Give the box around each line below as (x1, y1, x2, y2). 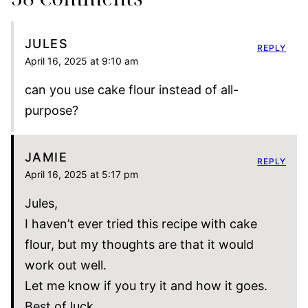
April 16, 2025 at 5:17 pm (25, 168, 138, 180)
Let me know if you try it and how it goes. (25, 278, 267, 293)
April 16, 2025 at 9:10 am (25, 54, 138, 67)
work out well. (25, 257, 107, 272)
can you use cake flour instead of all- (25, 82, 239, 97)
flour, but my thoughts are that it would (25, 236, 254, 252)
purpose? (25, 102, 78, 118)
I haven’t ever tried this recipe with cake (25, 216, 257, 231)
